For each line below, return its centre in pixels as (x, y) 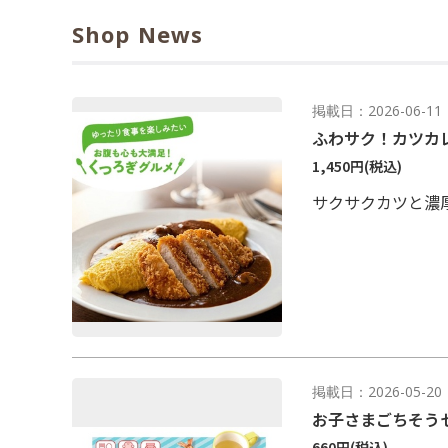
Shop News (137, 34)
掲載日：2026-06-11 (377, 111)
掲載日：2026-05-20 (377, 392)
